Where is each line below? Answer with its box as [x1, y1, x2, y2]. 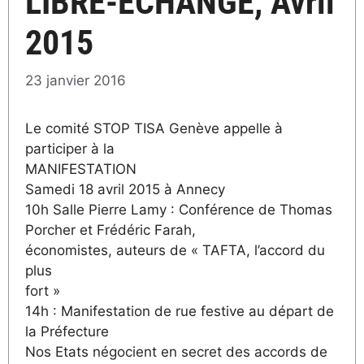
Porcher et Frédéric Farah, [25, 221, 196, 238]
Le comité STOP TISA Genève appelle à [25, 119, 283, 136]
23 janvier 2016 [25, 71, 126, 89]
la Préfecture [25, 323, 109, 340]
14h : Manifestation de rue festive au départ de [25, 302, 334, 319]
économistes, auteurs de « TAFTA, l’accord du [25, 241, 325, 258]
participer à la [25, 140, 115, 157]
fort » [25, 282, 60, 299]
